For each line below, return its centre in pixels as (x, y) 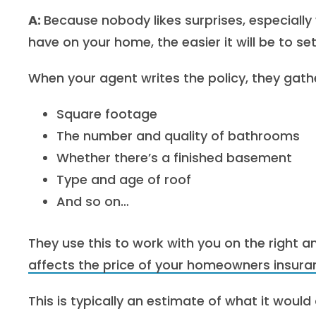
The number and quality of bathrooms (178, 136)
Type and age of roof (124, 180)
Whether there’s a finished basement (174, 158)
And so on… (93, 201)
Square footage (107, 114)
